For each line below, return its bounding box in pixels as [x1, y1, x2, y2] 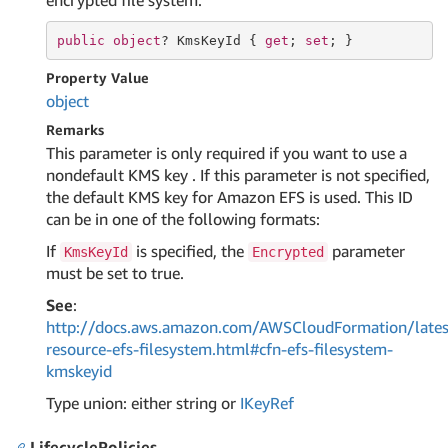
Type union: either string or [46, 393, 240, 413]
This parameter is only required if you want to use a [46, 143, 407, 163]
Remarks [46, 121, 104, 138]
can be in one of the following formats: [46, 209, 320, 229]
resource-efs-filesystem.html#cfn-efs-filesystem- [46, 339, 393, 359]
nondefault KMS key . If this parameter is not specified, [46, 165, 430, 185]
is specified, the [132, 241, 248, 261]
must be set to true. [46, 263, 184, 283]
